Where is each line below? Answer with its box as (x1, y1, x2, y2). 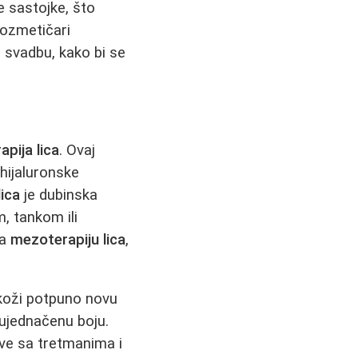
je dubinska (20, 185, 98, 204)
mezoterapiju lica (10, 230, 126, 249)
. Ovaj (59, 141, 96, 159)
